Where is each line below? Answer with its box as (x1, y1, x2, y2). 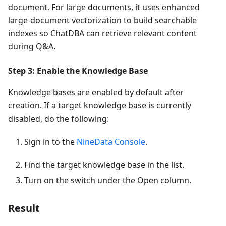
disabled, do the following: (8, 113, 109, 124)
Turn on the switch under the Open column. (24, 175, 191, 186)
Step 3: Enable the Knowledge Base (8, 65, 148, 76)
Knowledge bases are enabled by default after (8, 87, 184, 98)
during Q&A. (8, 41, 55, 52)
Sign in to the (24, 136, 77, 147)
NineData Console (77, 136, 145, 147)
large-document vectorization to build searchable (8, 15, 197, 26)
